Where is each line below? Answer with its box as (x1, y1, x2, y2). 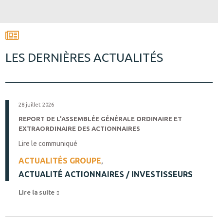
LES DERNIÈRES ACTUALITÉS (5, 51, 163, 64)
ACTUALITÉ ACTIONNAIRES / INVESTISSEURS (18, 170, 193, 179)
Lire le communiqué (18, 140, 77, 147)
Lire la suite (18, 188, 56, 196)
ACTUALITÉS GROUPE (18, 156, 101, 165)
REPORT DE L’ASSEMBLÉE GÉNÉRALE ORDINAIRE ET (18, 115, 182, 122)
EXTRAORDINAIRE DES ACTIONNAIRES (18, 125, 140, 132)
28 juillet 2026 (18, 102, 54, 108)
